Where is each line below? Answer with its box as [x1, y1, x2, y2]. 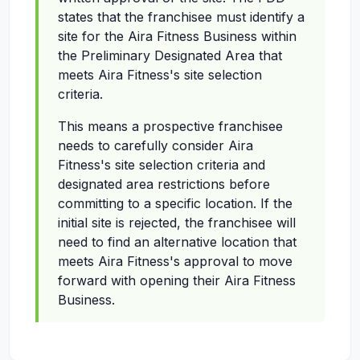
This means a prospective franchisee [58, 118, 283, 135]
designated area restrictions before [58, 176, 270, 193]
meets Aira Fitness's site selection [58, 67, 262, 84]
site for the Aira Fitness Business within [58, 28, 297, 45]
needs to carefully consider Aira [58, 137, 253, 154]
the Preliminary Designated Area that [58, 47, 282, 64]
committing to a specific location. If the [58, 195, 292, 212]
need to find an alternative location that [58, 234, 297, 251]
